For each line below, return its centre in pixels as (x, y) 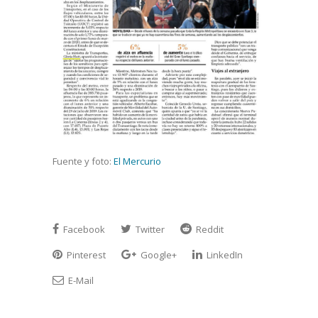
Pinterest (85, 254)
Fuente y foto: (83, 161)
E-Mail (80, 280)
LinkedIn (224, 254)
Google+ (158, 254)
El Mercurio (137, 161)
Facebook (83, 229)
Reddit (209, 229)
